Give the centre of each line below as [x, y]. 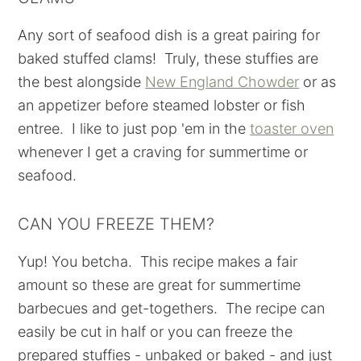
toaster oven [292, 129]
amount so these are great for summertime [160, 285]
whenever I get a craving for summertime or [163, 152]
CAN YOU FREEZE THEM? [116, 224]
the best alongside [82, 82]
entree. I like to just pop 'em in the [134, 129]
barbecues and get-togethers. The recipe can [172, 308]
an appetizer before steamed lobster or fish [162, 105]
